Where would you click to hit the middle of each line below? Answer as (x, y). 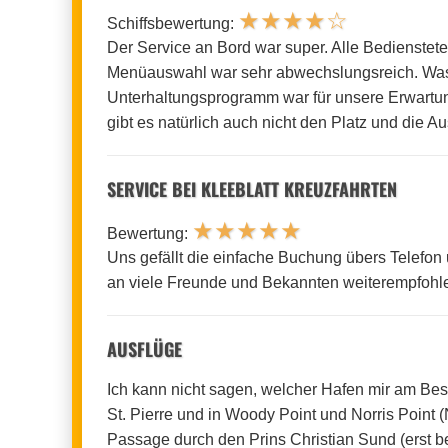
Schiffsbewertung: (172, 23)
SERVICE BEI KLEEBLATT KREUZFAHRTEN (252, 188)
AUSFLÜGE (144, 348)
